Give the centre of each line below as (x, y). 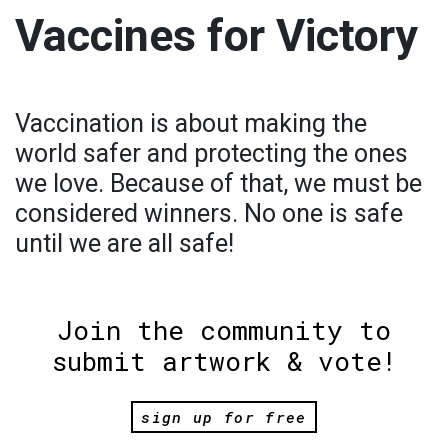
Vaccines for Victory (216, 35)
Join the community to (224, 329)
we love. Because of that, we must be (218, 183)
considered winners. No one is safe (209, 213)
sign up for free (224, 417)
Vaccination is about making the (191, 123)
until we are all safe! (124, 243)
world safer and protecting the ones (211, 153)
